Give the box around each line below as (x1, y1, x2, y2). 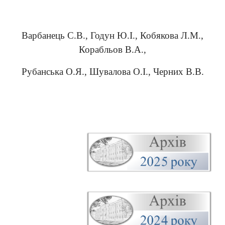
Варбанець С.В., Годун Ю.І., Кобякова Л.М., (22, 30, 203, 41)
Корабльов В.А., (79, 44, 146, 55)
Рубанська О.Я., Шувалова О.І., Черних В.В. (21, 66, 204, 77)
